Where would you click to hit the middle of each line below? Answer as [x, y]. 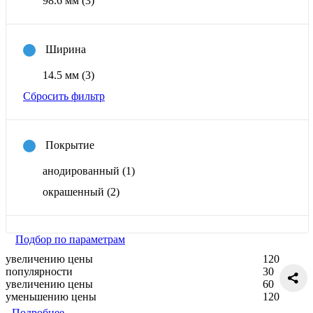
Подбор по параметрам [70, 240]
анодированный [82, 171]
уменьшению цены [51, 297]
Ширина [66, 49]
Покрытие [70, 145]
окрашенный [75, 192]
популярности [39, 272]
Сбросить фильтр [64, 96]
